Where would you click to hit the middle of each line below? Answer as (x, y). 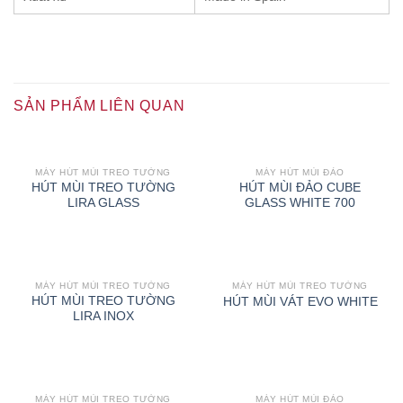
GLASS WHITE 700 (300, 203)
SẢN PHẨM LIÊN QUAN (99, 106)
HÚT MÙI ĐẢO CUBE (300, 188)
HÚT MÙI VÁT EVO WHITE (300, 302)
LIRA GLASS (103, 203)
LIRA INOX (103, 317)
